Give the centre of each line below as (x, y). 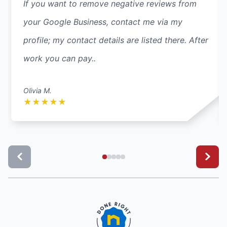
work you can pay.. (60, 58)
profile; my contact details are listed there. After (116, 40)
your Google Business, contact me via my (103, 22)
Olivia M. (37, 90)
